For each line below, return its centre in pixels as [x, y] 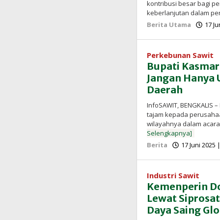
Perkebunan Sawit [180, 55]
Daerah [165, 89]
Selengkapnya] [170, 133]
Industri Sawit [173, 175]
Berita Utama [169, 24]
